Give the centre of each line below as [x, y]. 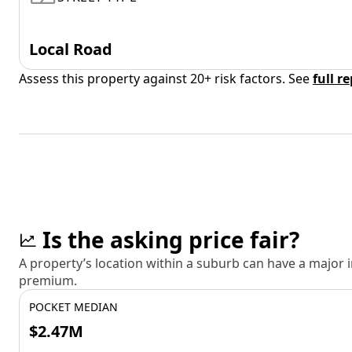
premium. [48, 280]
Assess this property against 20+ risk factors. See [166, 79]
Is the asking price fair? [171, 240]
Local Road [71, 49]
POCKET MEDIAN [73, 307]
